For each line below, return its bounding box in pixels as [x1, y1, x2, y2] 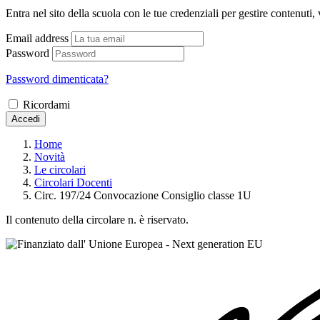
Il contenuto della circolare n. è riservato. [6, 213, 189, 226]
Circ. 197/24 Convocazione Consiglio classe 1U [34, 189, 251, 201]
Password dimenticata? [6, 72, 109, 85]
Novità [34, 150, 65, 163]
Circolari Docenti [34, 176, 112, 189]
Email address [6, 31, 69, 44]
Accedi [11, 113, 40, 124]
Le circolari [34, 163, 86, 176]
